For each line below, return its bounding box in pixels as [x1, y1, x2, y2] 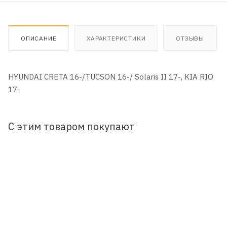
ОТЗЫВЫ [176, 34, 205, 42]
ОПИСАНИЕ [21, 34, 57, 42]
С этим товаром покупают [8, 120, 135, 133]
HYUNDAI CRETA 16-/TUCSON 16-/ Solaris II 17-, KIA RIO [8, 71, 213, 82]
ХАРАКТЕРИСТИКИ [87, 34, 146, 42]
